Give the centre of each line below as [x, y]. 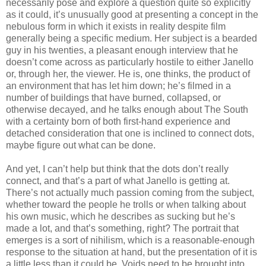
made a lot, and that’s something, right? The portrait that [122, 228]
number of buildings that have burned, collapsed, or [113, 97]
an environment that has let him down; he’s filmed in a [118, 85]
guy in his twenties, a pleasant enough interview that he [122, 50]
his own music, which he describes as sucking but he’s [121, 216]
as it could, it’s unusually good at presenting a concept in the [132, 14]
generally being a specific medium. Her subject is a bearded [132, 38]
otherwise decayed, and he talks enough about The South [127, 109]
